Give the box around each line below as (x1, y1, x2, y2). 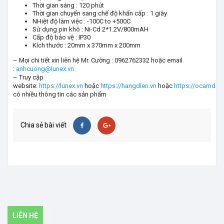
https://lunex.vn (37, 82, 83, 89)
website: (13, 82, 37, 89)
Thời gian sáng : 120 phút (32, 1, 104, 9)
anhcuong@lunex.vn (16, 65, 74, 72)
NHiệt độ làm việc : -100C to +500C (32, 17, 130, 25)
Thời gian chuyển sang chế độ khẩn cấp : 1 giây (32, 9, 167, 17)
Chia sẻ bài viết (20, 121, 66, 129)
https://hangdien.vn (100, 82, 156, 89)
